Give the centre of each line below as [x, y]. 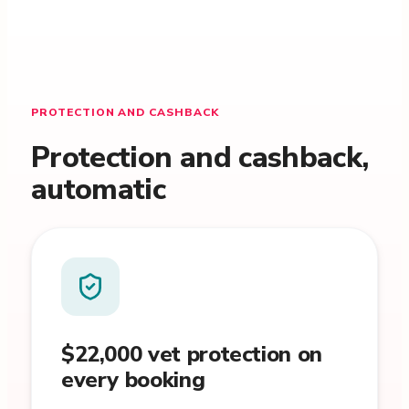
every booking [133, 380]
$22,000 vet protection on [191, 354]
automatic [98, 189]
